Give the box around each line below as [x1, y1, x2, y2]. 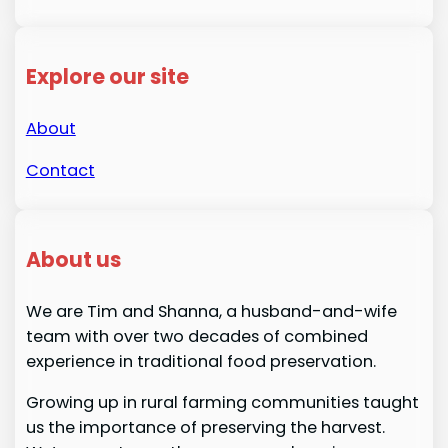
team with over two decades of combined [25, 324, 368, 348]
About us [25, 244, 121, 274]
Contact [25, 158, 95, 182]
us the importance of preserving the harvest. [25, 416, 385, 440]
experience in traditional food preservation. [25, 349, 376, 373]
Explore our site [25, 62, 189, 92]
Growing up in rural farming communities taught [25, 391, 419, 415]
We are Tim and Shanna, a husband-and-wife [25, 299, 397, 323]
